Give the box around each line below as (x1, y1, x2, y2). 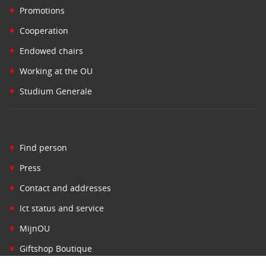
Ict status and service (20, 202, 104, 214)
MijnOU (20, 222, 50, 234)
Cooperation (20, 24, 68, 36)
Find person (20, 141, 67, 153)
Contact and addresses (20, 182, 111, 194)
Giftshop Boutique (20, 242, 92, 254)
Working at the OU (20, 65, 93, 77)
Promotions (20, 4, 65, 16)
